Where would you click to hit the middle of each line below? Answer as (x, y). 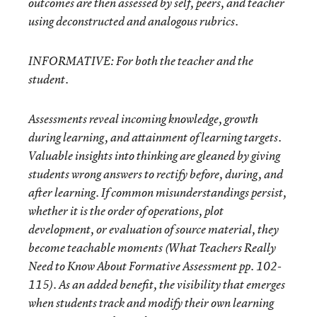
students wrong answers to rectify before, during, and (156, 174)
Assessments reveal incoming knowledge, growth (143, 119)
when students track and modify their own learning (151, 303)
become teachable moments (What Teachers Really (152, 248)
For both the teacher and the (184, 61)
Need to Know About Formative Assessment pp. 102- (155, 266)
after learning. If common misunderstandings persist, (157, 192)
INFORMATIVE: (71, 61)
